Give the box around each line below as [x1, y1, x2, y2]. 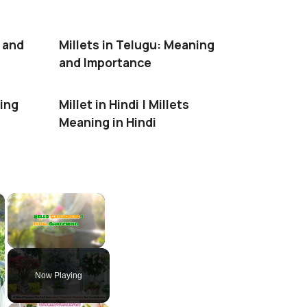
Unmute [32, 251, 51, 259]
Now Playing [35, 271, 82, 281]
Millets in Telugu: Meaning [59, 36, 214, 53]
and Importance [59, 54, 151, 71]
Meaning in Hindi [59, 114, 156, 131]
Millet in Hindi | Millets [59, 96, 189, 113]
